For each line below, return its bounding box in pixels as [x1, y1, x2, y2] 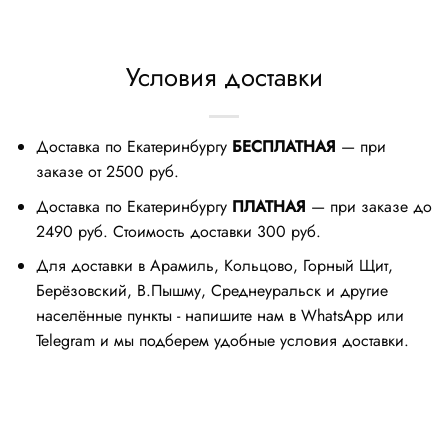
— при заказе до [305, 194, 432, 218]
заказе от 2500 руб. [35, 160, 179, 184]
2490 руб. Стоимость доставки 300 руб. [35, 219, 326, 243]
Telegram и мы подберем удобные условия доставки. [35, 329, 409, 353]
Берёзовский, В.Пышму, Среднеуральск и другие [35, 279, 388, 303]
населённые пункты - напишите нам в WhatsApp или [35, 304, 404, 328]
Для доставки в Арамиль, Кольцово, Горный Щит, [35, 254, 393, 278]
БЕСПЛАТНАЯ [231, 135, 336, 159]
